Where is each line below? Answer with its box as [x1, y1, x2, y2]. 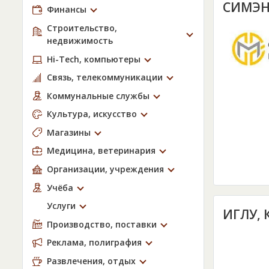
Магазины [47, 126, 91, 138]
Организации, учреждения [47, 163, 164, 175]
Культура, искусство [47, 108, 137, 120]
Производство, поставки [47, 218, 157, 230]
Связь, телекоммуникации [47, 71, 163, 83]
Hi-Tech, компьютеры [47, 53, 141, 65]
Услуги [47, 200, 76, 212]
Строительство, [47, 22, 117, 34]
